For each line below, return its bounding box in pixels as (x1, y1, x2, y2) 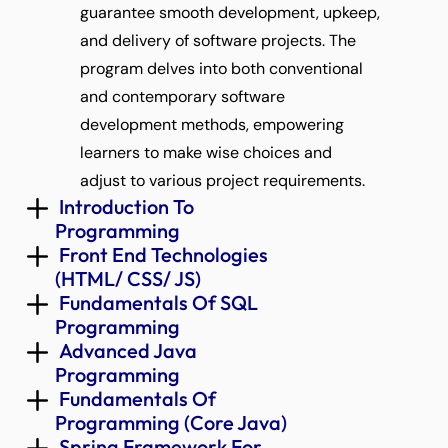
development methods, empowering (80, 114, 344, 135)
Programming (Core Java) (55, 410, 291, 435)
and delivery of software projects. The (80, 30, 356, 51)
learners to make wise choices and (80, 142, 332, 163)
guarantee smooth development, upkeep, (80, 2, 380, 23)
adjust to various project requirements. (80, 170, 365, 191)
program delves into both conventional (80, 58, 363, 79)
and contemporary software (80, 86, 285, 107)
